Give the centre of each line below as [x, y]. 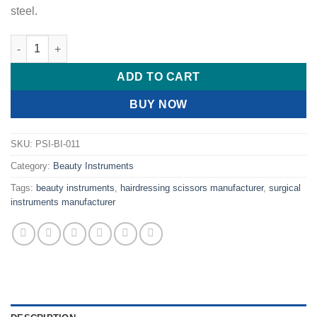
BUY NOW [158, 105]
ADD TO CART [158, 77]
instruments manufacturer [63, 202]
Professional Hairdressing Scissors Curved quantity [135, 42]
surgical [285, 188]
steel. [24, 11]
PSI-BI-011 [58, 144]
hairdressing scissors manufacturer [192, 188]
